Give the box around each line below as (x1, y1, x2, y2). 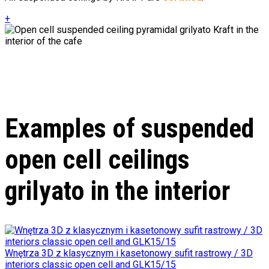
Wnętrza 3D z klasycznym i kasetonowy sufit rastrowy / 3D (5, 247, 253, 259)
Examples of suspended (5, 112, 254, 144)
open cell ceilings (5, 144, 190, 175)
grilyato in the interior (5, 175, 230, 207)
